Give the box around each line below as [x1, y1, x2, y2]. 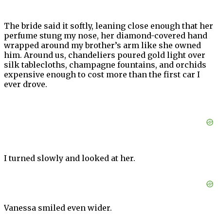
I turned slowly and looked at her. [4, 153, 135, 163]
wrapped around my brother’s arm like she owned [4, 40, 201, 51]
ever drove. [4, 79, 47, 90]
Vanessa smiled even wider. [4, 203, 112, 213]
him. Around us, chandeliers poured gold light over [4, 50, 205, 60]
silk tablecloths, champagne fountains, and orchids [4, 60, 206, 70]
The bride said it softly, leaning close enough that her [4, 21, 213, 31]
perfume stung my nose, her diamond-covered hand [4, 31, 207, 41]
